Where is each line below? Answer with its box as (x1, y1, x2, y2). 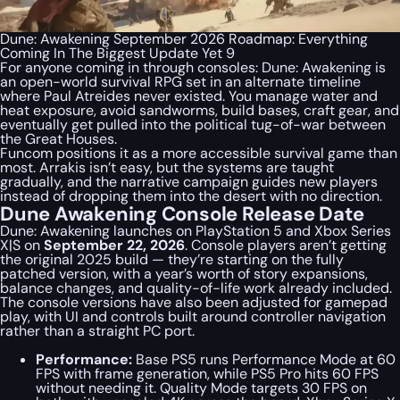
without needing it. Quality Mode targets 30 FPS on (36, 378, 367, 397)
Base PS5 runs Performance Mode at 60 (132, 349, 396, 369)
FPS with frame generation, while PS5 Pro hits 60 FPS (36, 363, 379, 383)
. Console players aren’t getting (185, 235, 387, 254)
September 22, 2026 (44, 235, 185, 254)
